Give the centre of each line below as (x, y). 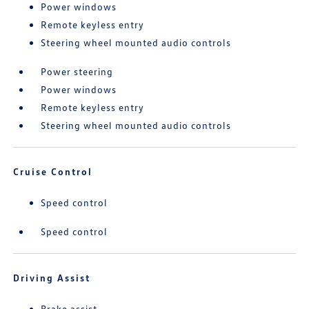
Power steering (77, 71)
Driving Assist (52, 278)
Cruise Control (53, 171)
